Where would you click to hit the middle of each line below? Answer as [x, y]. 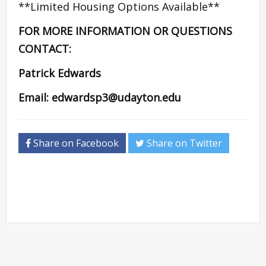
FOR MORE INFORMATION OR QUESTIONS [125, 31]
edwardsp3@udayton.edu [116, 97]
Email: [35, 97]
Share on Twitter [183, 143]
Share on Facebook [75, 143]
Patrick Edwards [60, 73]
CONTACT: [45, 48]
